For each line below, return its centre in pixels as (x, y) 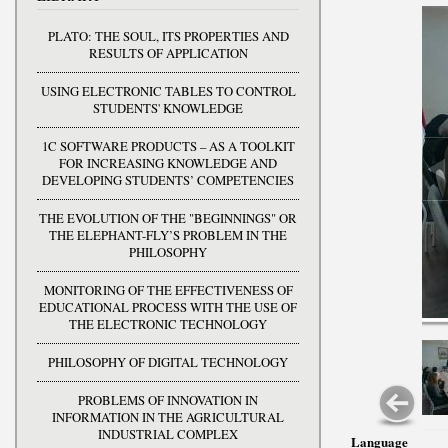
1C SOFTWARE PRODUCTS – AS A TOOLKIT (168, 146)
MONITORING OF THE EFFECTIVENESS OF (168, 290)
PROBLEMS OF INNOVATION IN (168, 400)
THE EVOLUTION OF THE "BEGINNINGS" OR (168, 218)
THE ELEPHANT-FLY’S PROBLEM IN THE (168, 235)
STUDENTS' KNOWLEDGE (168, 108)
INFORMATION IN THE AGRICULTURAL (168, 417)
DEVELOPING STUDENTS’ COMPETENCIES (168, 180)
